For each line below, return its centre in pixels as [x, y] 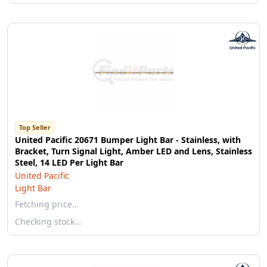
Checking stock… [48, 221]
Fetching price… [47, 204]
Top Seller [35, 127]
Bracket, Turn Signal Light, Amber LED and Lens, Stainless [133, 151]
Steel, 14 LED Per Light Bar [69, 162]
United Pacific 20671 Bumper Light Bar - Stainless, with [128, 140]
